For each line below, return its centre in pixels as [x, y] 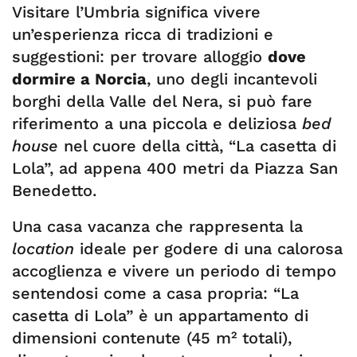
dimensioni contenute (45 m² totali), [152, 338]
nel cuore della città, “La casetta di [197, 146]
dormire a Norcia [79, 79]
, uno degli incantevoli [232, 79]
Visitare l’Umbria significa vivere [136, 12]
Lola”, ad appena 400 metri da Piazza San [175, 168]
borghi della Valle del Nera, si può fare [162, 101]
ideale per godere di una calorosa [208, 249]
